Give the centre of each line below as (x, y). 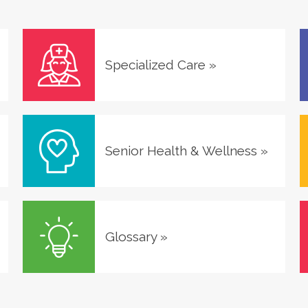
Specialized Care (155, 65)
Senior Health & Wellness (181, 151)
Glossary (131, 237)
